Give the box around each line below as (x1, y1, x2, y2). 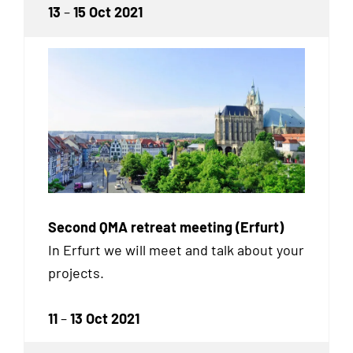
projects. (48, 263, 104, 281)
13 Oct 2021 (70, 310, 139, 328)
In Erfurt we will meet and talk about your (48, 240, 304, 258)
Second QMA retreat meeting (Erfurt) (48, 217, 284, 236)
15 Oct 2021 (73, 3, 143, 21)
